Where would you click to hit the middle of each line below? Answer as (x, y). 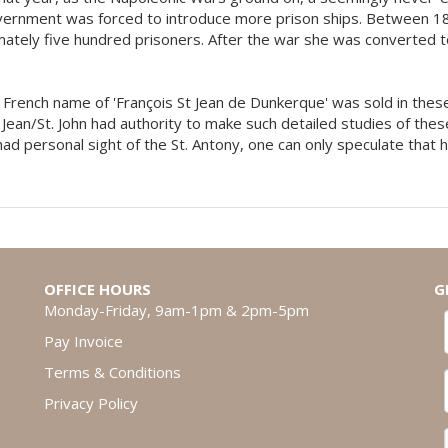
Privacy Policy (91, 403)
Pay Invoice (83, 341)
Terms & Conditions (112, 372)
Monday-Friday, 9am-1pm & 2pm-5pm (176, 310)
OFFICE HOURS (97, 289)
